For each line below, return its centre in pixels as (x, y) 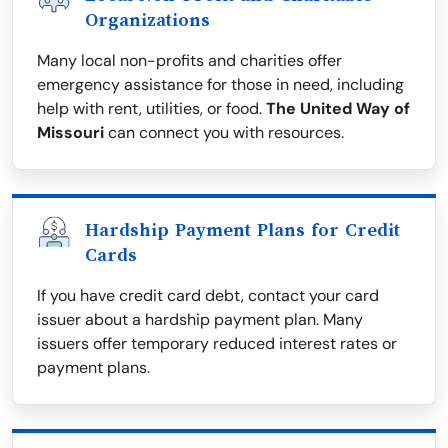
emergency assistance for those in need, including (220, 85)
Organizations (147, 20)
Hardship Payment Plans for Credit (242, 230)
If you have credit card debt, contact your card (208, 296)
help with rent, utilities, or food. (151, 109)
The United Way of (338, 109)
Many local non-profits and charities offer (189, 61)
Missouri (70, 133)
